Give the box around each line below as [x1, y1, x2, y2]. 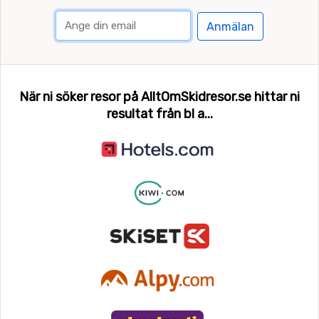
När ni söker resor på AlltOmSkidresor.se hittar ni [19, 88, 300, 105]
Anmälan [206, 19, 254, 33]
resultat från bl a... [106, 105, 213, 122]
